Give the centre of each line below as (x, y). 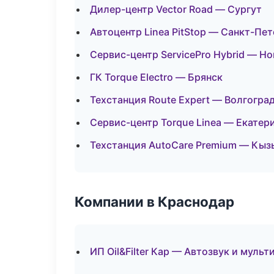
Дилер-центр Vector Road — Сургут (176, 9)
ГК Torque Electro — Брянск (156, 77)
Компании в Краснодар (154, 202)
